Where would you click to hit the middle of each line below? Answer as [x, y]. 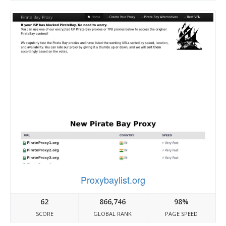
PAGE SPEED [181, 213]
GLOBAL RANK [113, 213]
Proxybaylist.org [113, 179]
